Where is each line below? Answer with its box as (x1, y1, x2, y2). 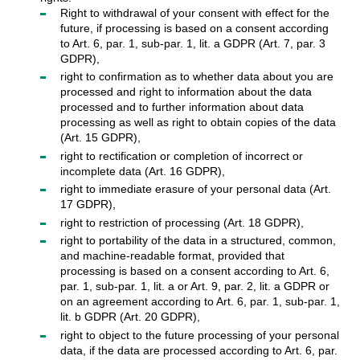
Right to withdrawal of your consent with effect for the (59, 6, 329, 19)
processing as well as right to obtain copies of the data (59, 116, 336, 129)
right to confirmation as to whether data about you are (59, 70, 333, 84)
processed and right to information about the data (59, 85, 312, 99)
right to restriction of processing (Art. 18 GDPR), (59, 215, 304, 229)
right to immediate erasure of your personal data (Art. (59, 182, 331, 196)
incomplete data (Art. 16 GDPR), (59, 164, 225, 178)
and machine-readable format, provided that (59, 249, 284, 263)
